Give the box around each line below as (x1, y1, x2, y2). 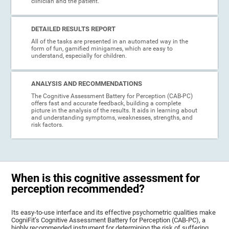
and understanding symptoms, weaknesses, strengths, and (31, 113, 193, 121)
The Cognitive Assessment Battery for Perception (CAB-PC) (31, 92, 193, 100)
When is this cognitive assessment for (11, 172, 200, 185)
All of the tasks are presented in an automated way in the (31, 37, 188, 45)
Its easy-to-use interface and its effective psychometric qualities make (11, 209, 216, 217)
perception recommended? (11, 182, 145, 196)
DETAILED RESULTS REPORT (31, 25, 116, 33)
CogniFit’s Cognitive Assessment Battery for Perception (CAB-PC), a (11, 216, 206, 224)
